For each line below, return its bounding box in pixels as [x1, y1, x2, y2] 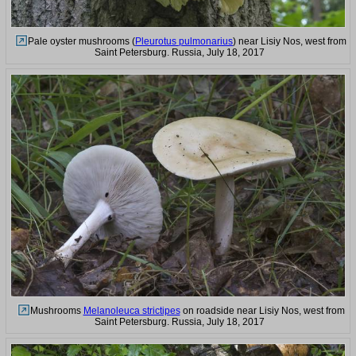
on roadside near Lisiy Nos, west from [180, 305, 345, 317]
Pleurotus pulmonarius [135, 36, 233, 48]
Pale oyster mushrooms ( [28, 36, 135, 48]
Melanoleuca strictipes [83, 305, 180, 317]
